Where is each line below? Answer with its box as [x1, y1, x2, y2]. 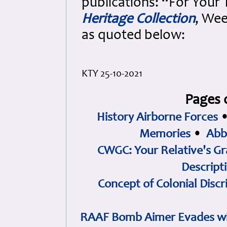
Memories [139, 129, 191, 141]
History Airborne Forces [96, 112, 218, 124]
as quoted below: [82, 29, 185, 43]
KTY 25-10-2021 [82, 69, 142, 79]
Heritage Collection [82, 13, 195, 27]
